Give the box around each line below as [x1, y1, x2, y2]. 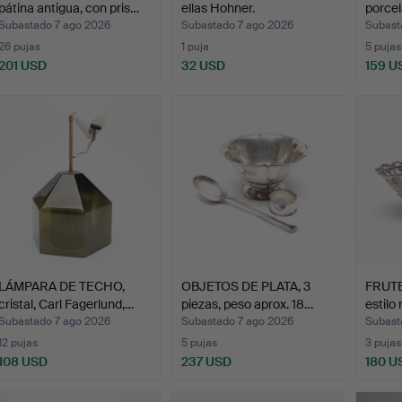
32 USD [181, 57, 226, 74]
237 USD [181, 353, 232, 370]
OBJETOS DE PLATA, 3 [181, 277, 311, 294]
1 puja [181, 39, 210, 54]
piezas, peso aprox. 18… [181, 295, 314, 312]
